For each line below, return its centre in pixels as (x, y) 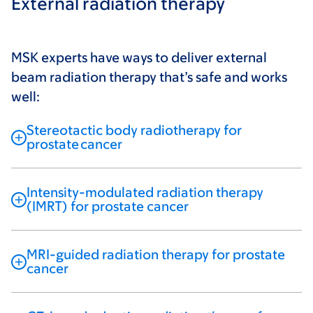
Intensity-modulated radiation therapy (145, 192)
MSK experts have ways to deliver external (139, 57)
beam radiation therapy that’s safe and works (149, 77)
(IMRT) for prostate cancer (108, 206)
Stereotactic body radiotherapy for (134, 130)
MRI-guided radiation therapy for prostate (156, 254)
